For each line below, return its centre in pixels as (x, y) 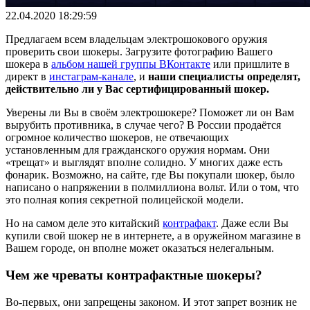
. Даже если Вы (252, 224)
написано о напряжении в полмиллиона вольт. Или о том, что (152, 188)
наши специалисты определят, (224, 77)
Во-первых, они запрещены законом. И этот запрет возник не (151, 302)
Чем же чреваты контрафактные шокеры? (134, 275)
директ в (27, 77)
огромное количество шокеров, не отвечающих (117, 138)
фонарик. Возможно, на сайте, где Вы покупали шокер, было (150, 175)
